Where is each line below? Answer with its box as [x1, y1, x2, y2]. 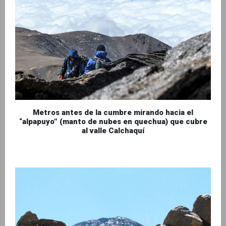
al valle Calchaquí [82, 126, 144, 136]
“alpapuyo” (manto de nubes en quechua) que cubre [19, 117, 207, 127]
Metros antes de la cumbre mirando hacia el [33, 108, 193, 118]
